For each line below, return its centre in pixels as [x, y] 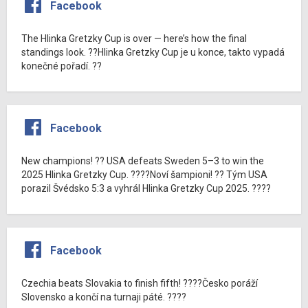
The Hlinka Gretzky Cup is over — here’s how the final [134, 38]
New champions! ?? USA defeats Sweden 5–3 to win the [143, 161]
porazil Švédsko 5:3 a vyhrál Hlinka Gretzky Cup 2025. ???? [146, 188]
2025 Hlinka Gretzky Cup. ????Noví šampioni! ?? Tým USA [144, 174]
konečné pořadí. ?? [62, 66]
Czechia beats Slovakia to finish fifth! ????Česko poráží [140, 283]
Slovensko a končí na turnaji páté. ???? [104, 297]
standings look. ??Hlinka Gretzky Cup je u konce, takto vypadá [153, 52]
